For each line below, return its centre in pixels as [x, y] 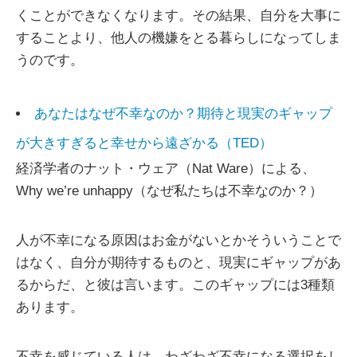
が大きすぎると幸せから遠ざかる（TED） [144, 143]
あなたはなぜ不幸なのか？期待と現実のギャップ [183, 114]
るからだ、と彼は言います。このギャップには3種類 [175, 285]
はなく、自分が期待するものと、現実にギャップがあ [178, 263]
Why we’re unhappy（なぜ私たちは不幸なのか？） [169, 191]
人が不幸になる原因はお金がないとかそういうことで [178, 241]
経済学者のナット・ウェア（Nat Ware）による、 [166, 169]
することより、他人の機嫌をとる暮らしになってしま [178, 38]
